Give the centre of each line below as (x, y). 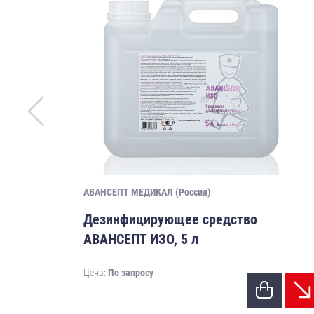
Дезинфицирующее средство (170, 219)
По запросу (130, 272)
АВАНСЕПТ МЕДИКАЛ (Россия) (147, 192)
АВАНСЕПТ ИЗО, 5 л (141, 239)
